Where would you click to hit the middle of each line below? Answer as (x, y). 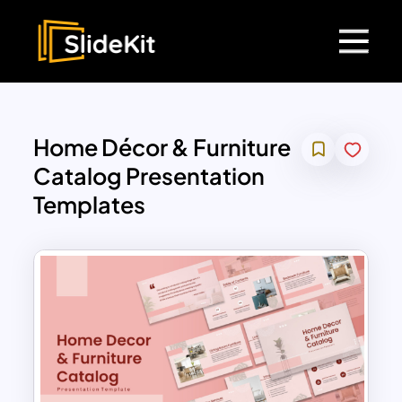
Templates (90, 205)
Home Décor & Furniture (162, 148)
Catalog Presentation (149, 176)
